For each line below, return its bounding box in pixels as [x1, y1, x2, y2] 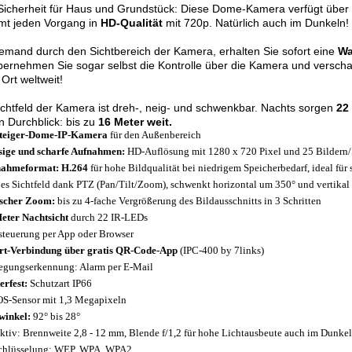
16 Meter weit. [98, 115, 172, 128]
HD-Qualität [101, 16, 163, 29]
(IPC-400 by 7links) [178, 244, 264, 256]
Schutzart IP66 [27, 277, 92, 289]
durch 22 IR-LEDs [68, 211, 148, 223]
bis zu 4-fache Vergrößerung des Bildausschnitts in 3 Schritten [55, 195, 321, 207]
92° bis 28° [31, 310, 80, 322]
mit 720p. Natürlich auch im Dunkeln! [163, 16, 349, 29]
